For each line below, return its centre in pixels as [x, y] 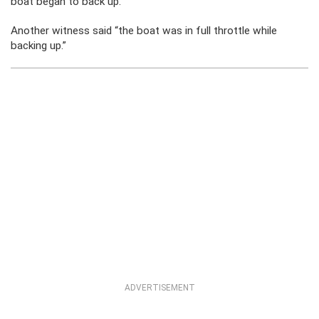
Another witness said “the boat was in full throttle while [144, 31]
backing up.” [38, 46]
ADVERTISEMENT [159, 288]
